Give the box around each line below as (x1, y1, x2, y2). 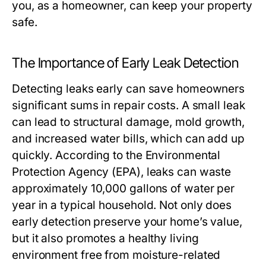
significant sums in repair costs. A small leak (12, 99, 245, 113)
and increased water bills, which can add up (12, 132, 245, 146)
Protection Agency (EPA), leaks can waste (12, 165, 232, 179)
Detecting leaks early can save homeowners (12, 82, 245, 96)
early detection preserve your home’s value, (12, 215, 242, 229)
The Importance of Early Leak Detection (12, 55, 239, 72)
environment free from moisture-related (12, 248, 221, 262)
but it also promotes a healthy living (12, 232, 199, 246)
